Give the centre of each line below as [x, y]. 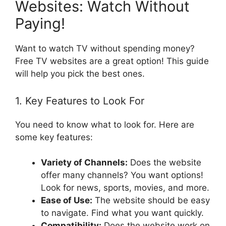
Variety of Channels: [84, 163]
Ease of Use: [67, 201]
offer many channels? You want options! [122, 175]
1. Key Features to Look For [80, 101]
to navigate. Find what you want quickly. [122, 213]
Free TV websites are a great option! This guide [112, 61]
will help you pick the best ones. [80, 74]
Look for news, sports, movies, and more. [125, 188]
